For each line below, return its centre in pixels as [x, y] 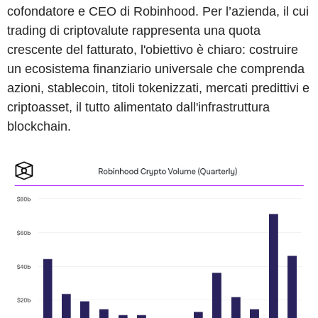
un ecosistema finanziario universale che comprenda [156, 68]
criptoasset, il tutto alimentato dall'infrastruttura [138, 107]
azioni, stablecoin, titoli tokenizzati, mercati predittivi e [158, 88]
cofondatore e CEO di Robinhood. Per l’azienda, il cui [158, 11]
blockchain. [39, 126]
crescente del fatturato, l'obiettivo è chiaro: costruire [153, 49]
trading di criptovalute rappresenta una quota [134, 30]
